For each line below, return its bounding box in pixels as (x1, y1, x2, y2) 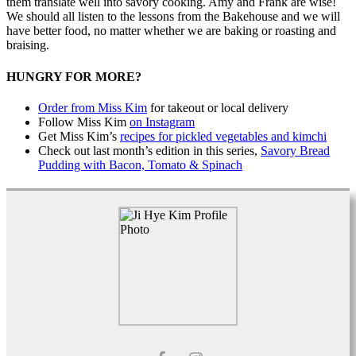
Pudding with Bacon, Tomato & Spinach (38, 157, 242, 172)
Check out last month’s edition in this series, (38, 143, 261, 157)
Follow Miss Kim (38, 114, 130, 129)
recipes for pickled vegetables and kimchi (120, 129, 327, 143)
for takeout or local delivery (147, 100, 288, 114)
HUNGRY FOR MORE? (6, 69, 141, 83)
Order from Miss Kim (38, 100, 147, 114)
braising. (6, 38, 49, 52)
